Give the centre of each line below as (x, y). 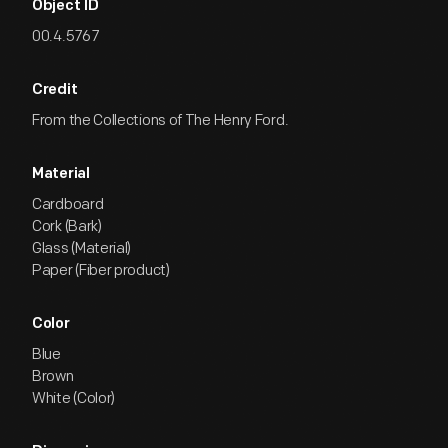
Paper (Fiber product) (101, 270)
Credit (55, 90)
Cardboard (68, 204)
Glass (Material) (82, 248)
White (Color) (74, 398)
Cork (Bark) (67, 226)
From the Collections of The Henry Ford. (160, 120)
